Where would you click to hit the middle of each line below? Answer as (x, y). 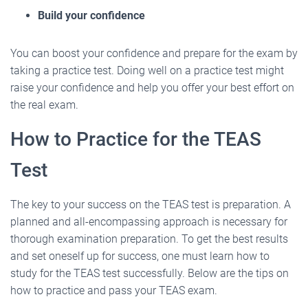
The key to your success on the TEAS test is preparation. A (151, 205)
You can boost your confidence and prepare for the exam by (154, 54)
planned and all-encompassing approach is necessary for (149, 222)
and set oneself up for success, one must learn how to (140, 256)
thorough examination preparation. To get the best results (149, 239)
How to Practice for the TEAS (136, 140)
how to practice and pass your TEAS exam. (114, 291)
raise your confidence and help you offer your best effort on (152, 88)
